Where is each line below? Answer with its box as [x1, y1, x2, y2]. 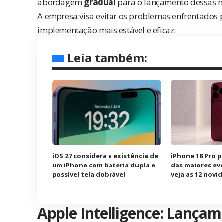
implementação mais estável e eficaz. [37, 24, 176, 36]
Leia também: [67, 49, 148, 66]
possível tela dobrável [52, 169, 126, 179]
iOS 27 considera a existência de [52, 151, 159, 160]
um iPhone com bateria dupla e [52, 160, 156, 169]
